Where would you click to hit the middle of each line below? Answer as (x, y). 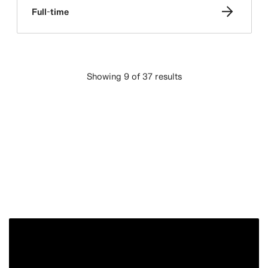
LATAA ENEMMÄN (148, 109)
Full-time (50, 12)
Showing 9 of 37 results (134, 76)
